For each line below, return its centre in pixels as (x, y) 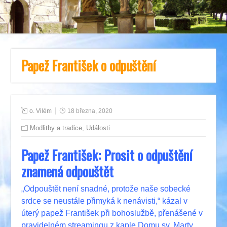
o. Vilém (41, 111)
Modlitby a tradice (56, 128)
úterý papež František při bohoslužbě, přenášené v (112, 213)
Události (98, 128)
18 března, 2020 (90, 111)
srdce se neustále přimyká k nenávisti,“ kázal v (105, 201)
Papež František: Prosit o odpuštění (107, 155)
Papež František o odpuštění (89, 66)
